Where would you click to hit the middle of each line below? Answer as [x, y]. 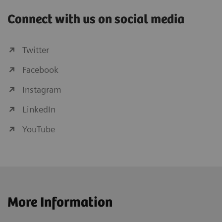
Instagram [42, 90]
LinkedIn [39, 110]
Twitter [36, 50]
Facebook [40, 70]
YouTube [39, 129]
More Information [60, 203]
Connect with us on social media [96, 20]
